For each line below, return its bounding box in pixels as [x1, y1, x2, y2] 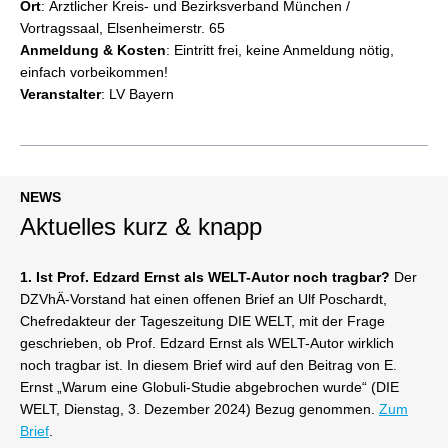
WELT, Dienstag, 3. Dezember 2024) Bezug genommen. [20, 401, 379, 417]
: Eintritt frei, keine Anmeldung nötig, [166, 42, 394, 58]
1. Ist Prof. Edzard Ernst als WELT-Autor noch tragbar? [20, 269, 394, 285]
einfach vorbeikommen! [20, 64, 168, 80]
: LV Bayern [101, 86, 174, 102]
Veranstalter [20, 86, 101, 102]
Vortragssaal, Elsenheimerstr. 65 [20, 20, 225, 36]
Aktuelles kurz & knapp [20, 213, 262, 240]
